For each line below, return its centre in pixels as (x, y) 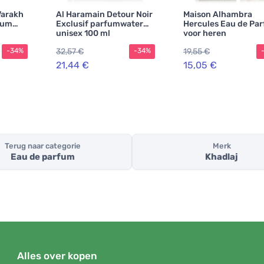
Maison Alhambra (218, 14)
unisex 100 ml (83, 33)
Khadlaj (222, 157)
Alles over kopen (57, 256)
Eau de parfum (42, 157)
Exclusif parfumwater (100, 24)
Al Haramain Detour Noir (104, 14)
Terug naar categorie (42, 146)
